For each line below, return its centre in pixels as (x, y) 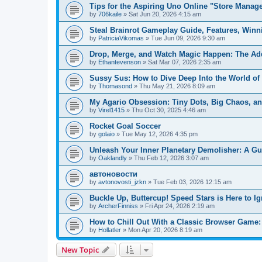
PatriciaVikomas (121, 38)
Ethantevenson (120, 62)
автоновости (113, 174)
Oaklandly (113, 158)
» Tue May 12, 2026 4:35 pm (156, 134)
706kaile (110, 14)
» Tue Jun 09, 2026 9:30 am (185, 38)
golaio (106, 134)
